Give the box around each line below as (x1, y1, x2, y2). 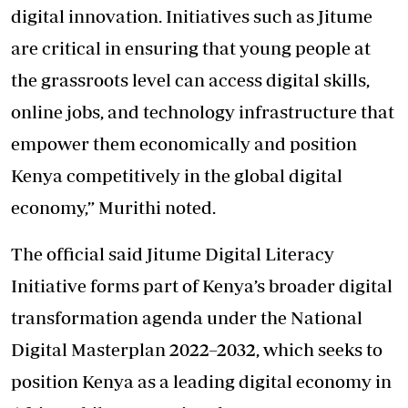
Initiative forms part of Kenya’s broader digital (11, 274, 393, 296)
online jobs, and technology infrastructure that (11, 100, 394, 122)
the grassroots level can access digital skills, (11, 68, 370, 90)
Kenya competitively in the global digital (11, 164, 342, 186)
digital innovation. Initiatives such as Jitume (11, 5, 372, 26)
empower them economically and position (11, 132, 357, 154)
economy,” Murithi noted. (11, 196, 216, 218)
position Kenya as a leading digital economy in (11, 370, 392, 392)
